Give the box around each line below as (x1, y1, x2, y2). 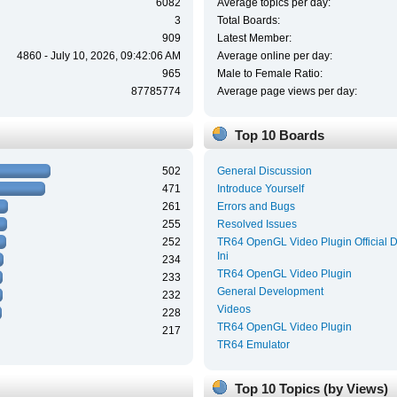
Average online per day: (216, 49, 332, 62)
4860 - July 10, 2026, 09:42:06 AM (16, 49, 181, 62)
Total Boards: (216, 13, 280, 27)
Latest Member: (216, 31, 292, 44)
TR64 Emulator (216, 339, 290, 352)
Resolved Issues (216, 218, 297, 231)
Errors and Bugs (216, 200, 295, 214)
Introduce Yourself (216, 183, 304, 196)
